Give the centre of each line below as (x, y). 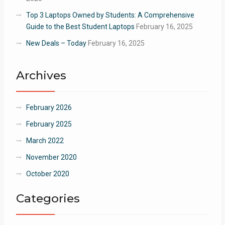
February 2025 (49, 124)
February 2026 (49, 108)
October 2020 (47, 174)
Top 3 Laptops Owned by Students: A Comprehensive (110, 15)
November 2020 (51, 157)
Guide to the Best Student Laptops (80, 27)
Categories (48, 199)
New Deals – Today (56, 43)
